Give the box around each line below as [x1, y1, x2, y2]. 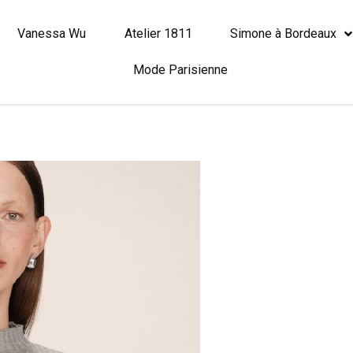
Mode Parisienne [133, 62, 229, 77]
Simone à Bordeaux [230, 26, 337, 41]
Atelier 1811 [124, 26, 192, 41]
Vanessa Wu [17, 26, 86, 41]
